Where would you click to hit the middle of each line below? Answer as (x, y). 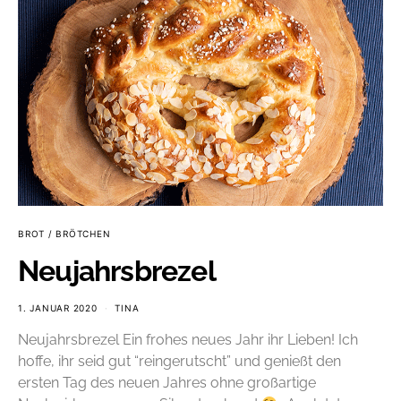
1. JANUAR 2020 (58, 308)
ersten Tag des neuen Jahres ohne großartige (167, 383)
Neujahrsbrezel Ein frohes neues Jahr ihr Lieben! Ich (188, 340)
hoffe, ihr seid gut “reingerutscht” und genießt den (179, 362)
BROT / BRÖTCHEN (64, 234)
